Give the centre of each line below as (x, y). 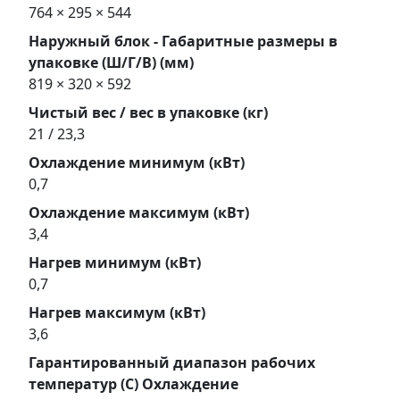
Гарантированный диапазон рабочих (172, 362)
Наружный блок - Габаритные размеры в (183, 41)
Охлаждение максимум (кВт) (139, 212)
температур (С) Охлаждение (133, 383)
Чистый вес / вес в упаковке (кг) (148, 112)
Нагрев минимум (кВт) (115, 262)
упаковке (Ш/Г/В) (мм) (111, 62)
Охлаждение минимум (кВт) (137, 162)
